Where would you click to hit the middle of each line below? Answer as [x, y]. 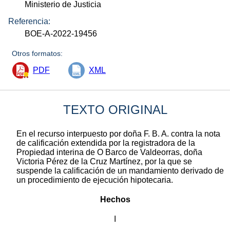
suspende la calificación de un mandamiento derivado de [120, 170]
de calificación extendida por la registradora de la [106, 143]
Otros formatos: [37, 53]
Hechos [115, 199]
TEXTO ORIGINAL [115, 109]
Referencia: [29, 21]
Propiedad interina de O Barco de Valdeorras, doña [109, 152]
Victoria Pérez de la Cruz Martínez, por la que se [104, 161]
